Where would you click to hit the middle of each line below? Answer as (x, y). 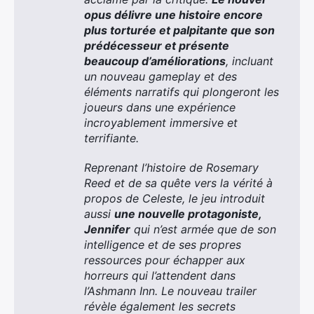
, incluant (250, 61)
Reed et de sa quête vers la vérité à (178, 183)
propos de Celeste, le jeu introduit (175, 198)
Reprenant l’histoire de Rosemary (171, 168)
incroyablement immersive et (161, 123)
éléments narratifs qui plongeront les (182, 92)
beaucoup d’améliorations (155, 61)
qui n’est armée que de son (203, 229)
